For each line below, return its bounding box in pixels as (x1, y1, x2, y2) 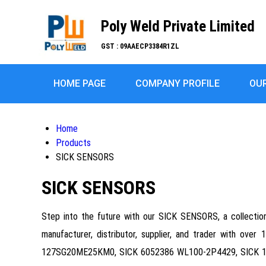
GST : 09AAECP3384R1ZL (101, 42, 179, 50)
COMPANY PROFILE (135, 78, 220, 89)
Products (56, 137, 91, 148)
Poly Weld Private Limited (101, 18, 255, 35)
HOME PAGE (53, 78, 106, 89)
